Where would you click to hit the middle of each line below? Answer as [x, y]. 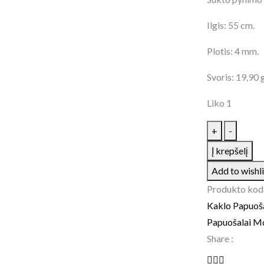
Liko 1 [219, 103]
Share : [220, 238]
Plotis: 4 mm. [232, 51]
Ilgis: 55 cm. [230, 25]
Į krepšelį [230, 151]
